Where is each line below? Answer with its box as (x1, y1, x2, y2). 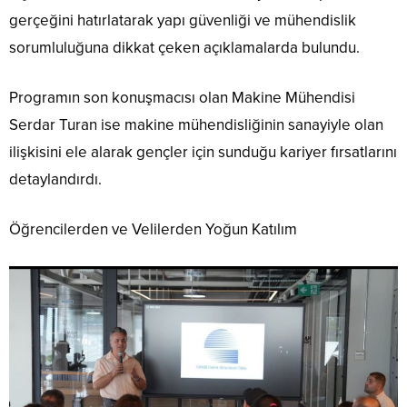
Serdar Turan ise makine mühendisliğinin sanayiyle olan (9, 114, 383, 134)
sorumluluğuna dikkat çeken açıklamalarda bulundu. (9, 37, 360, 57)
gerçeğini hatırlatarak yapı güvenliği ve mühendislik (9, 10, 356, 30)
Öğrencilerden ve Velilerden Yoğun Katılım (9, 219, 297, 239)
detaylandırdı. (9, 169, 102, 189)
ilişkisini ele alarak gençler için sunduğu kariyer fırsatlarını (9, 142, 397, 162)
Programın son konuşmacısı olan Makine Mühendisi (9, 87, 355, 107)
